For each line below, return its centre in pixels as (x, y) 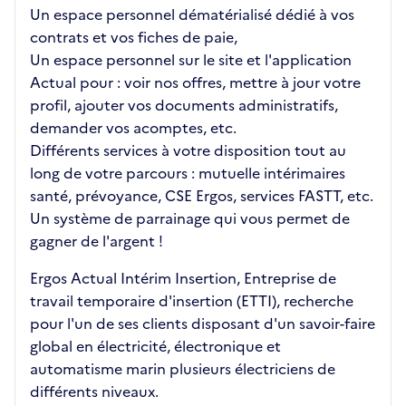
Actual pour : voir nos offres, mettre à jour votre (195, 82)
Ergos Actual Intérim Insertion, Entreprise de (183, 278)
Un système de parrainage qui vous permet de (190, 218)
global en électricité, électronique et (155, 346)
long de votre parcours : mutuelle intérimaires (188, 173)
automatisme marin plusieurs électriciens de (183, 369)
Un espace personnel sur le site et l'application (191, 60)
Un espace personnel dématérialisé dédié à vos (192, 14)
